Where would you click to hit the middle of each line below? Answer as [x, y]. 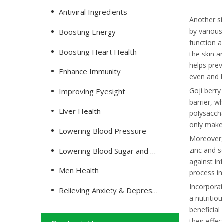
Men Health [79, 170]
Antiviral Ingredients [93, 12]
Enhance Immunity [90, 71]
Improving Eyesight [92, 91]
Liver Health [80, 111]
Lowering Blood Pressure [103, 131]
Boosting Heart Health [98, 52]
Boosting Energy [87, 32]
